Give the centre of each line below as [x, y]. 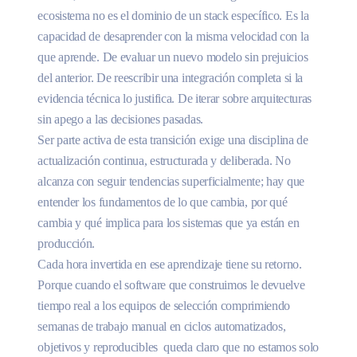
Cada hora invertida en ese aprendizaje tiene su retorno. [170, 264]
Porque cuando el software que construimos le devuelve [171, 284]
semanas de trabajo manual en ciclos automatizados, [162, 326]
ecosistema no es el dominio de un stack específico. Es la [173, 15]
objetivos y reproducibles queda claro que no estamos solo [178, 347]
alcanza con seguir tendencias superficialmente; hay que [171, 181]
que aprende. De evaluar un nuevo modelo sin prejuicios [173, 57]
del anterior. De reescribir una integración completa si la [171, 77]
